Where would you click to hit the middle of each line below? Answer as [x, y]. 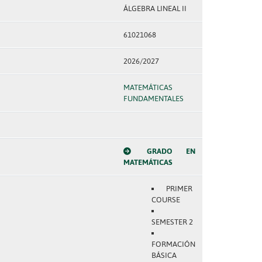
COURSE [166, 200]
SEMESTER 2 [172, 222]
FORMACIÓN [173, 244]
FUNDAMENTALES [153, 99]
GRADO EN [171, 151]
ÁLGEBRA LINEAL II [155, 8]
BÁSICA [164, 255]
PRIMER [180, 189]
